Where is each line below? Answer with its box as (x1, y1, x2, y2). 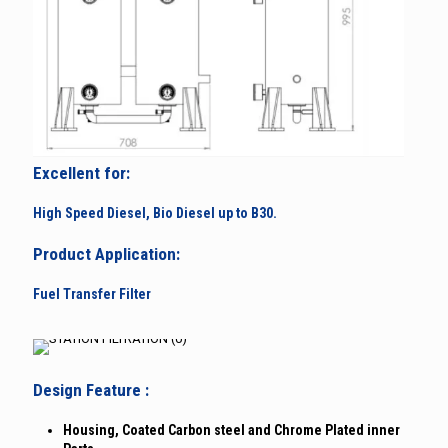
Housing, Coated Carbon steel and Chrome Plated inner (63, 421, 400, 438)
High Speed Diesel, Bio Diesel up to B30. (33, 204, 277, 221)
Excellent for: (33, 162, 130, 183)
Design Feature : (33, 379, 149, 400)
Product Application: (33, 243, 180, 264)
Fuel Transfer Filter (33, 285, 151, 302)
